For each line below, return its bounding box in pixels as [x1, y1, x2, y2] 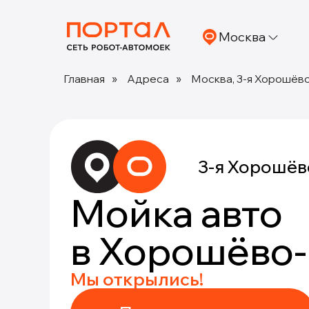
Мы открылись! [70, 268, 203, 290]
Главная [63, 72, 105, 86]
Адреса [127, 72, 169, 86]
